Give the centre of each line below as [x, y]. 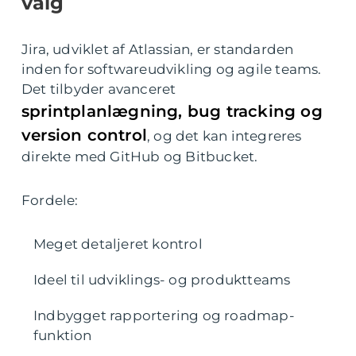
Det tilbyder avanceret [99, 89]
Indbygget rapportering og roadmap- [164, 315]
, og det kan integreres [224, 136]
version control [84, 135]
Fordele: [50, 200]
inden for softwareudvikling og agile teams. [172, 69]
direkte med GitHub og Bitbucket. [140, 157]
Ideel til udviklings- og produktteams [162, 280]
